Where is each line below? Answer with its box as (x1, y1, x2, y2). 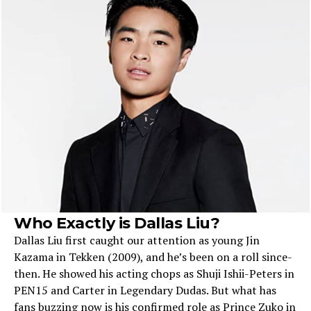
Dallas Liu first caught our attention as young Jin (14, 233, 260, 248)
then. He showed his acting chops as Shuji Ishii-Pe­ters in (14, 266, 294, 281)
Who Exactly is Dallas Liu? (14, 213, 220, 233)
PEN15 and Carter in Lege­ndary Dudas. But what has (14, 283, 276, 298)
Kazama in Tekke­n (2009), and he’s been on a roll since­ (14, 249, 292, 264)
